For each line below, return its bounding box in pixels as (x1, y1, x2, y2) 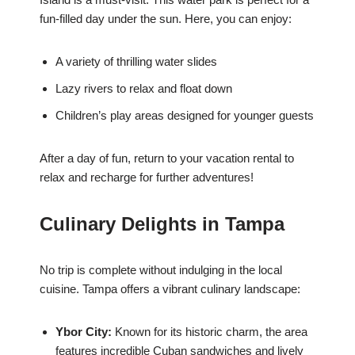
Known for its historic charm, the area (112, 325, 307, 339)
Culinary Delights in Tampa (40, 213, 284, 235)
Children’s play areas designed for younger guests (55, 109, 314, 123)
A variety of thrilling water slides (55, 55, 217, 69)
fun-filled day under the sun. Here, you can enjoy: (40, 12, 292, 26)
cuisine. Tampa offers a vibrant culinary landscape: (40, 282, 300, 296)
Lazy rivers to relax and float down (55, 82, 232, 96)
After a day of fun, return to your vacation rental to (40, 151, 294, 166)
